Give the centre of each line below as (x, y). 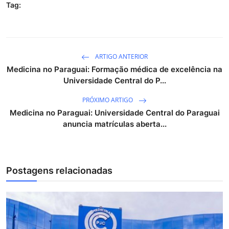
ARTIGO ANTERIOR (121, 56)
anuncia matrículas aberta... (114, 124)
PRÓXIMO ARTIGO (108, 100)
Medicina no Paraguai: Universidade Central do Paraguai (114, 112)
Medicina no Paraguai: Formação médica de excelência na (114, 69)
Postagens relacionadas (59, 170)
